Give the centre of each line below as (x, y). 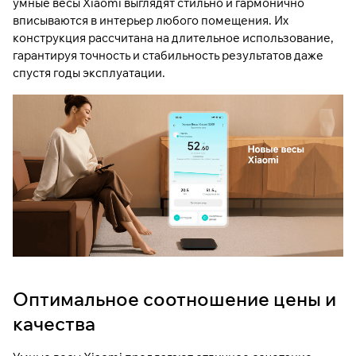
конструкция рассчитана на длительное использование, (173, 37)
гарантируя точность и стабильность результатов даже (168, 55)
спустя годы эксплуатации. (89, 72)
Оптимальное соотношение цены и (174, 299)
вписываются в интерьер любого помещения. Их (151, 20)
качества (54, 324)
